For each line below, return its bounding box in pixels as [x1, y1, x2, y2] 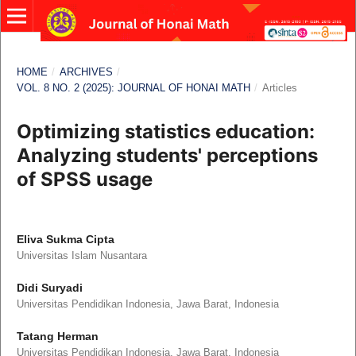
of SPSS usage [16, 167, 153, 191]
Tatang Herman [16, 330, 99, 343]
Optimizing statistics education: [16, 119, 315, 143]
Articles [261, 81, 297, 94]
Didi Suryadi [16, 281, 83, 294]
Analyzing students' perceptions [16, 143, 318, 167]
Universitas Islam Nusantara [16, 249, 147, 261]
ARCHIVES [59, 65, 113, 78]
